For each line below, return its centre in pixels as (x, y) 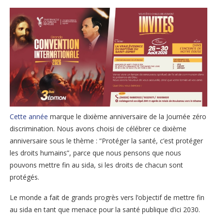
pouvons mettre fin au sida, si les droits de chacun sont (96, 165)
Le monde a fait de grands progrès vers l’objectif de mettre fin (107, 197)
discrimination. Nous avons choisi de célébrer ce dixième (98, 128)
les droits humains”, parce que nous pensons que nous (95, 153)
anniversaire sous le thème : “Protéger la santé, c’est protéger (106, 140)
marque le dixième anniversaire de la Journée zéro (127, 116)
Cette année (29, 116)
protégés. (24, 177)
